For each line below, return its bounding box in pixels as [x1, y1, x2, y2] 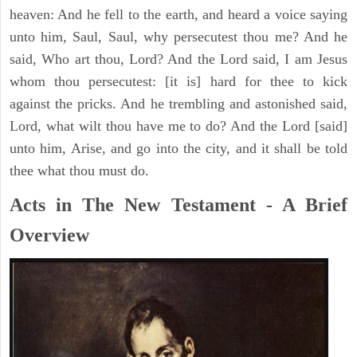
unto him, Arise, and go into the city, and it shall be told [10, 140, 347, 157]
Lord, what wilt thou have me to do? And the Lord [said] [10, 118, 347, 135]
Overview [10, 225, 89, 246]
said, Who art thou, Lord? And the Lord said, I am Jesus [10, 51, 347, 68]
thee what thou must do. [10, 163, 149, 179]
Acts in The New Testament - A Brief [10, 194, 347, 216]
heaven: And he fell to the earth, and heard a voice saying [10, 6, 347, 23]
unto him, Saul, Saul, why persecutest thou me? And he [10, 29, 347, 45]
